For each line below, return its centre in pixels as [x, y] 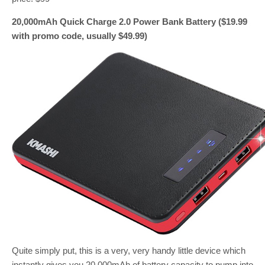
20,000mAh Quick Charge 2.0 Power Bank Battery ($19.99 [130, 21]
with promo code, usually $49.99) [80, 35]
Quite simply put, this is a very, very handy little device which [129, 250]
